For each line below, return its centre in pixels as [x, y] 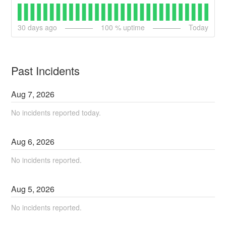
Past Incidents [46, 71]
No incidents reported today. [56, 113]
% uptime [129, 27]
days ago [42, 27]
